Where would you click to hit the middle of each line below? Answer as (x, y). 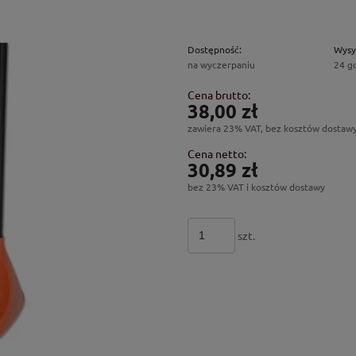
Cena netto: (217, 153)
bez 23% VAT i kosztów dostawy (257, 186)
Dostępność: (215, 49)
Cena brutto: (219, 94)
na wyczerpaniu (222, 64)
